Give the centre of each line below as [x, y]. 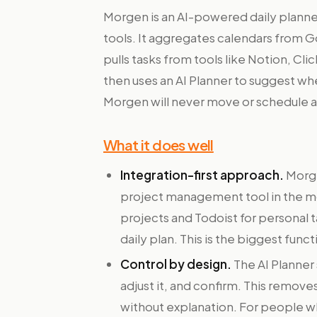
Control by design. [176, 264]
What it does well [158, 145]
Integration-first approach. [202, 175]
